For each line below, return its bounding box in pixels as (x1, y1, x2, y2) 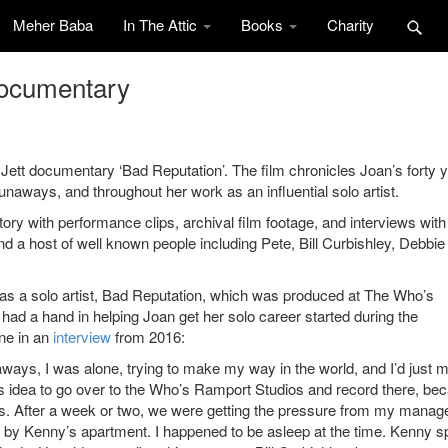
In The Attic (123, 14, 201, 35)
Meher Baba (13, 14, 93, 35)
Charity (327, 14, 374, 35)
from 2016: (111, 326, 185, 348)
